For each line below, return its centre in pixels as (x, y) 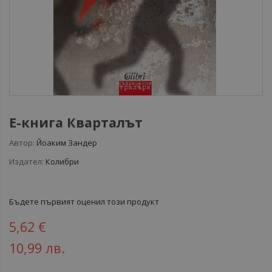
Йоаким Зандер (67, 143)
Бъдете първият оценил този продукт (84, 202)
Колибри (62, 161)
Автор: (22, 143)
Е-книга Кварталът (76, 122)
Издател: (26, 161)
